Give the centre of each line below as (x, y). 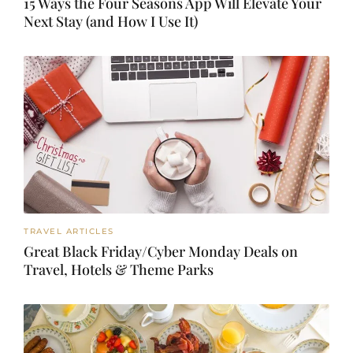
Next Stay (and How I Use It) (111, 22)
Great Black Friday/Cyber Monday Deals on (161, 252)
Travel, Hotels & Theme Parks (119, 270)
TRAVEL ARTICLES (69, 232)
